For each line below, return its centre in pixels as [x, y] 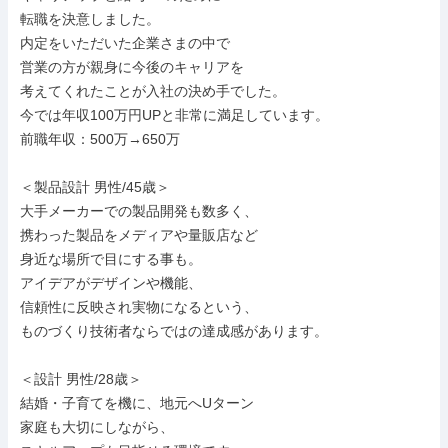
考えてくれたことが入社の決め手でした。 [153, 91]
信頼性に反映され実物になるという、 [139, 307]
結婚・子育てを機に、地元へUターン [137, 403]
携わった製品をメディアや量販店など [139, 235]
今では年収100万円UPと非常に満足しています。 [174, 115]
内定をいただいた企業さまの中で [125, 43]
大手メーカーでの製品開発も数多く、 [139, 211]
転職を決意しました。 [90, 19]
